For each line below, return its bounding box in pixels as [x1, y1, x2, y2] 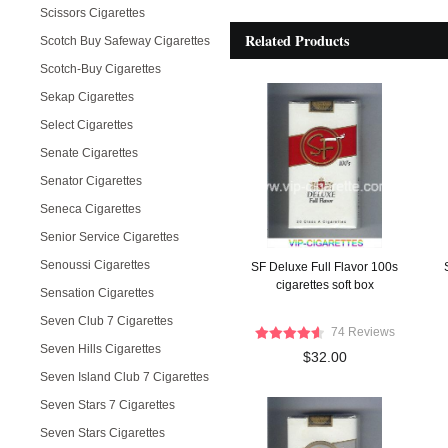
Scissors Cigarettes [40, 6, 145, 20]
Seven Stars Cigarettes [40, 426, 165, 440]
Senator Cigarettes [40, 174, 142, 188]
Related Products [245, 30, 350, 51]
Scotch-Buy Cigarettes [40, 62, 161, 76]
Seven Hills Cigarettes [40, 342, 161, 356]
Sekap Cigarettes [40, 90, 134, 104]
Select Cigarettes [40, 118, 133, 132]
